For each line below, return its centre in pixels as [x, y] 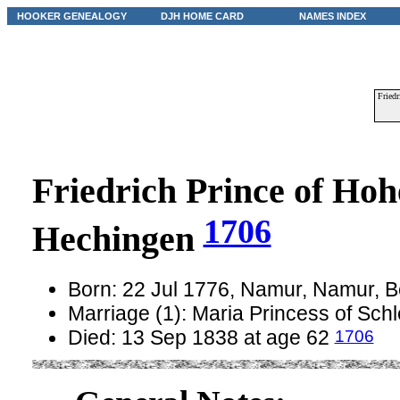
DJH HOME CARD [202, 16]
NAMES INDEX [333, 16]
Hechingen [117, 239]
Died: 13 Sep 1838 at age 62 [201, 338]
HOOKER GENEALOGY [72, 16]
